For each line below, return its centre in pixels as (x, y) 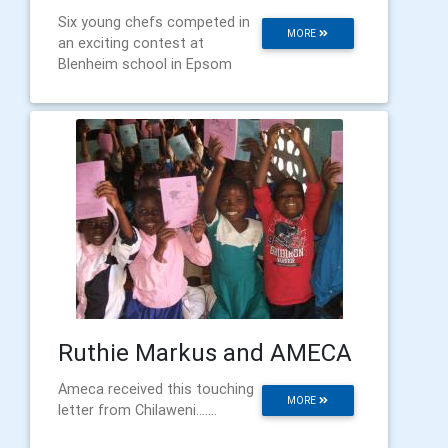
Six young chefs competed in (154, 22)
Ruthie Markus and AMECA (205, 352)
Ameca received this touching (156, 389)
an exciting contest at (131, 43)
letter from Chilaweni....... (137, 410)
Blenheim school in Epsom (145, 64)
